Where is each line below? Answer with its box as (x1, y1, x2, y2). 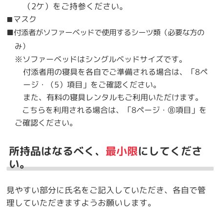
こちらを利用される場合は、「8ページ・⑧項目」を (6, 104, 207, 116)
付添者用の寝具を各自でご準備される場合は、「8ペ (22, 66, 208, 78)
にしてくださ (137, 143, 202, 158)
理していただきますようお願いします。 (6, 197, 156, 209)
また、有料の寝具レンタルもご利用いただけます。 (22, 92, 203, 103)
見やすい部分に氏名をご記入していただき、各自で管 (6, 184, 206, 196)
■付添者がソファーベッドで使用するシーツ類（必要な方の (6, 26, 205, 38)
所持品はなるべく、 (8, 143, 106, 158)
